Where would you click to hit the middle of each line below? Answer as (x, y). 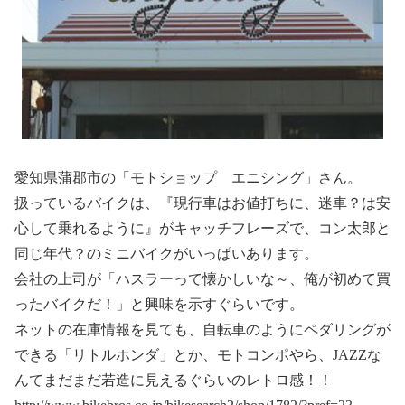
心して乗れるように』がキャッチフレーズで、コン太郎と (202, 228)
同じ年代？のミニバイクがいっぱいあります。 (166, 253)
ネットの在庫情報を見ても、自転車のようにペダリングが (202, 329)
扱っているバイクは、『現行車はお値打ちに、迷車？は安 (202, 202)
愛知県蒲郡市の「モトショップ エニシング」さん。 (188, 177)
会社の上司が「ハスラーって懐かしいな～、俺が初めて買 (202, 278)
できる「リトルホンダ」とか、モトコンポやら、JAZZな (198, 354)
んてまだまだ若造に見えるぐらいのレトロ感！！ (174, 380)
